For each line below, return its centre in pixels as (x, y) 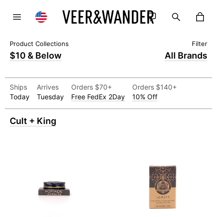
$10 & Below (36, 55)
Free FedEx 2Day (98, 97)
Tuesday (50, 97)
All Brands (186, 55)
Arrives (48, 87)
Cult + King (33, 121)
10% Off (145, 97)
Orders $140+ (155, 87)
